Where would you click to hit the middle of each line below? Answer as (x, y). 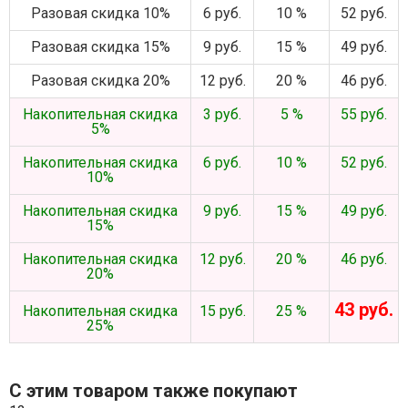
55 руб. (364, 114)
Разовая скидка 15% (100, 47)
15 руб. (222, 311)
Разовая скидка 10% (100, 13)
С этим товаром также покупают (153, 391)
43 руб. (364, 310)
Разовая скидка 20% (100, 81)
